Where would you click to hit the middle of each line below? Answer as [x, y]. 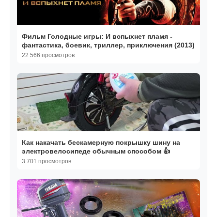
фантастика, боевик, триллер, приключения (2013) [108, 45]
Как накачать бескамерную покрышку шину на [101, 143]
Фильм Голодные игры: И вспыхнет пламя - [97, 37]
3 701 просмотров [46, 162]
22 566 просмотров [48, 55]
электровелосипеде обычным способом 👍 [96, 151]
